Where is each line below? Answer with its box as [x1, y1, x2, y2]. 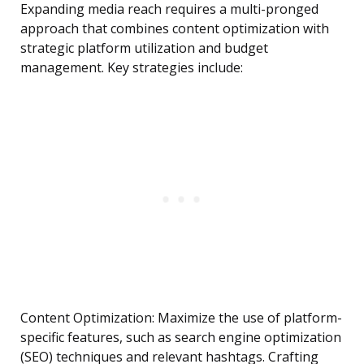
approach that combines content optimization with [20, 19, 329, 38]
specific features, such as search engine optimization [20, 328, 341, 347]
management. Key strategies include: [20, 58, 243, 77]
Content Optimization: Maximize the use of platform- [20, 309, 342, 327]
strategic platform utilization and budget [20, 39, 268, 58]
